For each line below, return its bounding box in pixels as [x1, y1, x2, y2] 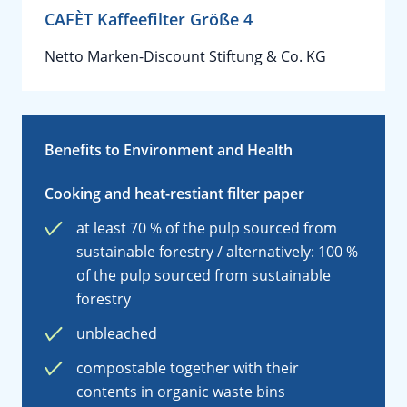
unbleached [76, 323, 157, 343]
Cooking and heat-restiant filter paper [45, 184, 304, 203]
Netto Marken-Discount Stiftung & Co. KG [45, 46, 326, 66]
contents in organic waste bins [76, 382, 285, 402]
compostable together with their [76, 358, 299, 378]
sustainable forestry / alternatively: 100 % [76, 242, 358, 262]
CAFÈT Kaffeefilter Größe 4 [45, 8, 253, 30]
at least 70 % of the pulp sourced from [76, 218, 337, 238]
